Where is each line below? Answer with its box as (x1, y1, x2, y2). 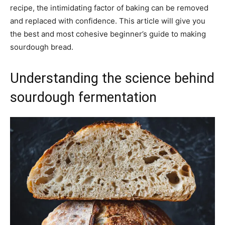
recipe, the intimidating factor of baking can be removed (10, 3, 208, 13)
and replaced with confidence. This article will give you (10, 16, 205, 26)
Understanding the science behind (10, 70, 214, 86)
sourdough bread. (10, 42, 73, 52)
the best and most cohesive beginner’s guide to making (10, 29, 206, 39)
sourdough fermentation (10, 89, 157, 105)
